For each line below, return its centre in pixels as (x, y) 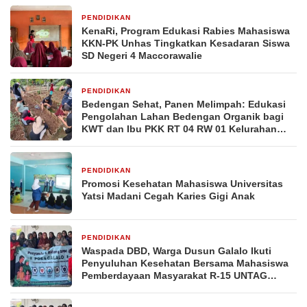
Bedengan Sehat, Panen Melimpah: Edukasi (184, 105)
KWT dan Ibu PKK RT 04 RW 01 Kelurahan (179, 129)
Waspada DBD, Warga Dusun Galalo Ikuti (176, 251)
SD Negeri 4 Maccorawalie (142, 56)
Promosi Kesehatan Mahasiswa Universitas (182, 184)
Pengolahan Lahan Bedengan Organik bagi (183, 117)
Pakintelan (106, 142)
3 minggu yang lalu (172, 238)
